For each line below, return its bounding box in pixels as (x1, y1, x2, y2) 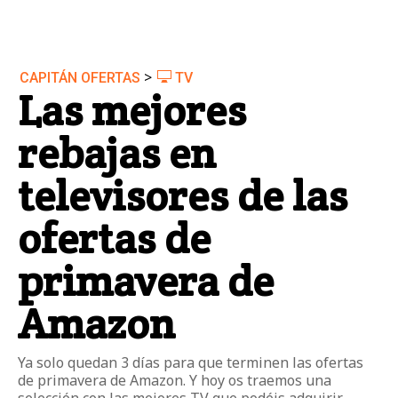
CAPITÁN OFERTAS (20, 69, 140, 87)
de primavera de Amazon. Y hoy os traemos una (18, 370, 331, 391)
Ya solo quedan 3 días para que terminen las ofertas (18, 353, 363, 373)
